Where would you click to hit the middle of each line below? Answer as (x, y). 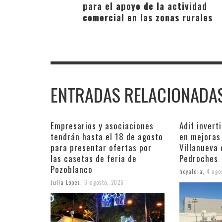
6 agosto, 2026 (104, 182)
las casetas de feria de (94, 158)
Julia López (65, 182)
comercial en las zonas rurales (148, 17)
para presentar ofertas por (101, 147)
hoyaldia (191, 171)
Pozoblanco (72, 169)
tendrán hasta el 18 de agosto (107, 136)
